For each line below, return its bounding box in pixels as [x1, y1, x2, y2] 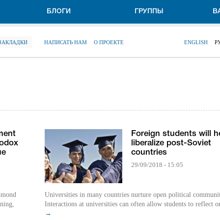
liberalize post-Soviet [131, 139, 211, 147]
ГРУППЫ [134, 8, 164, 15]
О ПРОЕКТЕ [94, 39, 124, 45]
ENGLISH [184, 39, 208, 45]
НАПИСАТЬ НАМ [44, 39, 87, 45]
